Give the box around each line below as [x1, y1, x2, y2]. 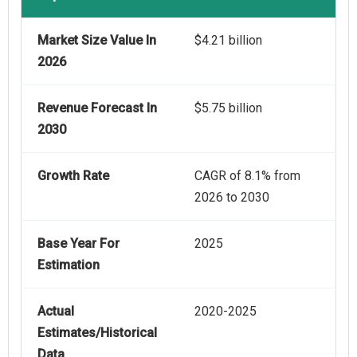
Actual [37, 304, 74, 320]
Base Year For [37, 236, 120, 252]
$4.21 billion [194, 33, 262, 49]
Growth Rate [37, 168, 109, 184]
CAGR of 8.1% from [194, 168, 300, 184]
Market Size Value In [37, 33, 156, 49]
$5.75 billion [194, 100, 262, 116]
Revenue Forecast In [37, 100, 157, 116]
